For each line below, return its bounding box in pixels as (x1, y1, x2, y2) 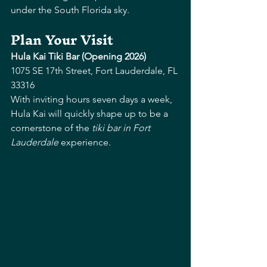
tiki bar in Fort (92, 122, 153, 134)
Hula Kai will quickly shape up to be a (11, 108, 170, 120)
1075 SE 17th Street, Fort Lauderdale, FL (11, 65, 180, 77)
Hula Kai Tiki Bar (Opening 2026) (11, 51, 146, 63)
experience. (58, 136, 111, 148)
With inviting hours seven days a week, (11, 94, 175, 105)
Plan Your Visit (11, 24, 113, 56)
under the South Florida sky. (11, 4, 132, 16)
